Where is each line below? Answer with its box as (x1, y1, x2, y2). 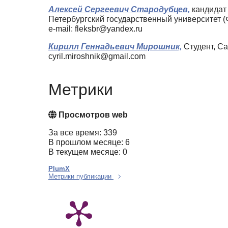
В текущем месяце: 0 (48, 148, 127, 157)
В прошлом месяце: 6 (48, 138, 130, 147)
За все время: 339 (48, 128, 117, 137)
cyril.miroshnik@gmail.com (48, 51, 146, 61)
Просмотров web (56, 110, 128, 120)
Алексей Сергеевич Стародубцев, (48, 5, 190, 14)
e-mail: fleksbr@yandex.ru (48, 24, 142, 33)
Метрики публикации (48, 173, 113, 181)
